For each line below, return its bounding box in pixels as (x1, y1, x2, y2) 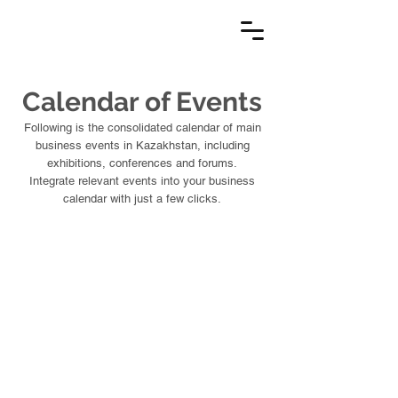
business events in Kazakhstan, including (35, 139, 250, 152)
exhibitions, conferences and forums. (47, 156, 237, 170)
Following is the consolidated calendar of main (23, 121, 261, 134)
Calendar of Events (22, 86, 262, 117)
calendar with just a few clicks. (63, 192, 221, 205)
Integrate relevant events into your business (29, 174, 255, 187)
